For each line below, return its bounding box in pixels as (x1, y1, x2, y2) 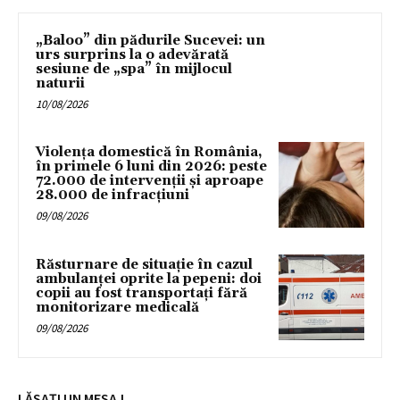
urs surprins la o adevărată (36, 46, 229, 63)
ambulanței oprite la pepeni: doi (36, 271, 262, 288)
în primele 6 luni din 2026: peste (36, 158, 267, 176)
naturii (36, 74, 85, 92)
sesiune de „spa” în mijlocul (36, 60, 232, 78)
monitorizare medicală (36, 299, 199, 317)
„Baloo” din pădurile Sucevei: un (36, 31, 265, 49)
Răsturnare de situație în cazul (36, 256, 253, 274)
